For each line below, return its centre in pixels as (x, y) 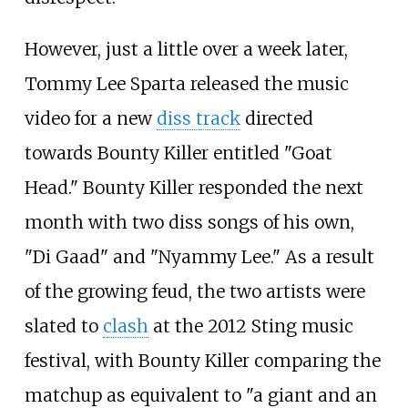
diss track (198, 119)
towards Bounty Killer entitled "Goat (178, 153)
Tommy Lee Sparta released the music (186, 84)
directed (276, 119)
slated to (63, 326)
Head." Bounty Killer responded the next (194, 188)
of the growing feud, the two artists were (194, 292)
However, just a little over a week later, (186, 50)
